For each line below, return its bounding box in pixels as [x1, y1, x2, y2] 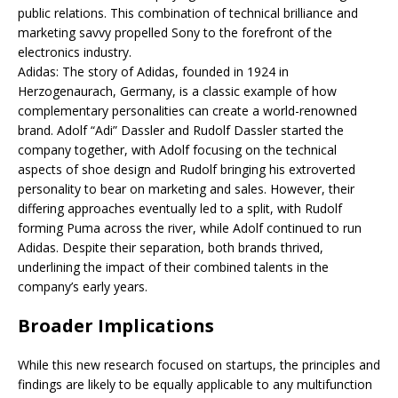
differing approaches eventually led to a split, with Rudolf [18, 200, 342, 218]
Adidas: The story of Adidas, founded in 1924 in [18, 63, 289, 81]
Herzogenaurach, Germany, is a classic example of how [18, 83, 337, 100]
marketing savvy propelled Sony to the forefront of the [18, 24, 332, 42]
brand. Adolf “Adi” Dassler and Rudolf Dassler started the [18, 122, 344, 139]
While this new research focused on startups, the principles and [18, 356, 380, 374]
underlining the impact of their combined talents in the [18, 259, 329, 276]
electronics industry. [18, 44, 131, 61]
